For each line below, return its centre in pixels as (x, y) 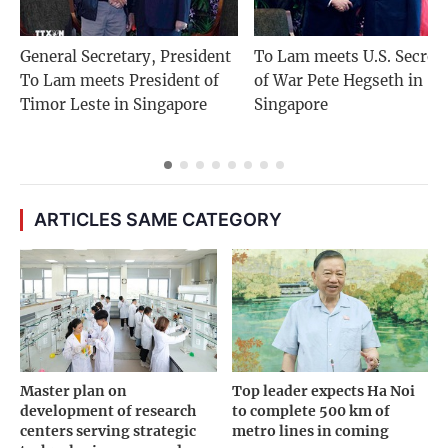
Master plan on (73, 390)
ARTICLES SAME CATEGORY (158, 220)
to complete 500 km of (310, 410)
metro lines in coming (310, 430)
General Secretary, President (125, 57)
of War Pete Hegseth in (338, 81)
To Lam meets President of (119, 81)
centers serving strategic (108, 430)
